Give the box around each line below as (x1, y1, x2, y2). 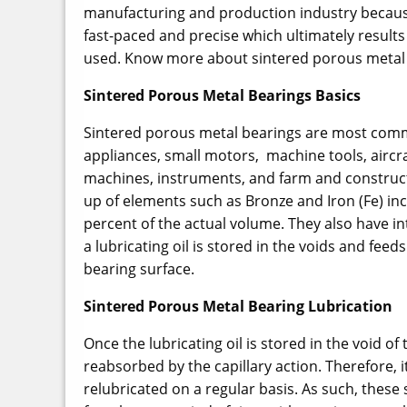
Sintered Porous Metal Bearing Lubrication (84, 296, 392, 316)
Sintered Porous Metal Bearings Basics (84, 85, 361, 105)
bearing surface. (84, 259, 194, 279)
